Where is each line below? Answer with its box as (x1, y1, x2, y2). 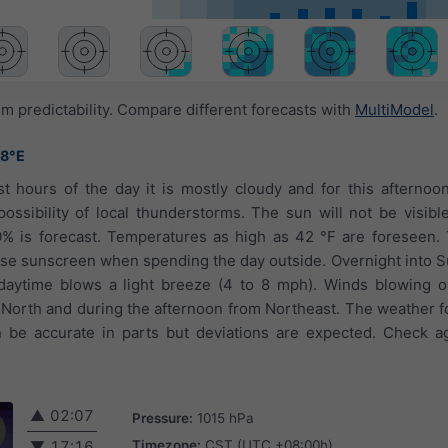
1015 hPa (197, 409, 254, 426)
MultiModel (355, 100, 434, 120)
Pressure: (132, 409, 193, 426)
